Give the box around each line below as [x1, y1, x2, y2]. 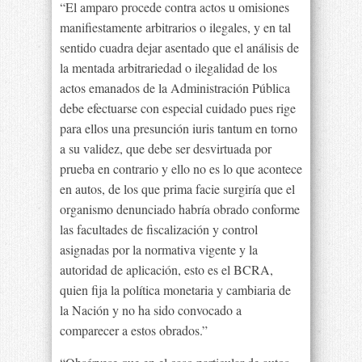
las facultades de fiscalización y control [60, 221, 258, 238]
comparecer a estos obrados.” [60, 322, 208, 339]
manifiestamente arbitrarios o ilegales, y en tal [60, 19, 291, 36]
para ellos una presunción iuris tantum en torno [60, 120, 297, 137]
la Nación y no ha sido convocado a [60, 301, 242, 318]
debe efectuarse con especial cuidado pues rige [60, 99, 296, 116]
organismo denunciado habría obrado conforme [60, 200, 300, 217]
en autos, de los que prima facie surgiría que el [60, 180, 295, 197]
